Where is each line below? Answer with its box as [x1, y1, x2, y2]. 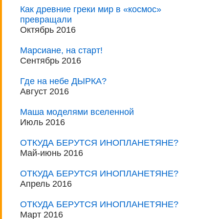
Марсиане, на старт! [20, 45, 103, 56]
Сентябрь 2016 [20, 56, 81, 66]
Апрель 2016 [20, 179, 72, 189]
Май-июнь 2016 [20, 148, 83, 158]
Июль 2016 [20, 117, 65, 128]
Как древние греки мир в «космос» [20, 4, 161, 15]
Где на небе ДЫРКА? [20, 76, 107, 87]
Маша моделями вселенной [20, 107, 134, 117]
